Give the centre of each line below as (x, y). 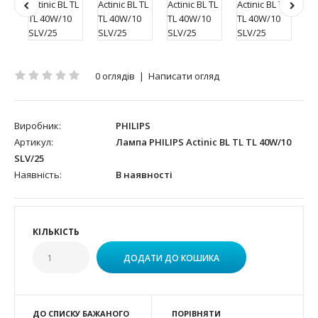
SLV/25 (29, 158)
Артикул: (34, 142)
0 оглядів (115, 76)
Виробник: (38, 125)
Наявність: (38, 174)
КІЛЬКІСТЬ (56, 231)
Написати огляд (184, 76)
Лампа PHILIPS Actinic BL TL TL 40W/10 (202, 142)
